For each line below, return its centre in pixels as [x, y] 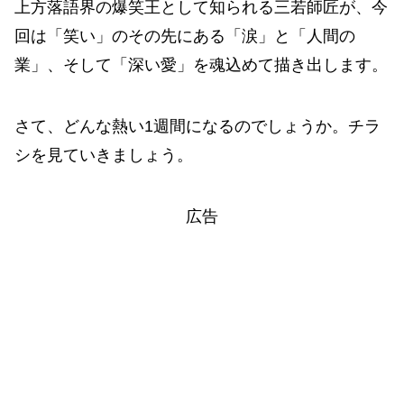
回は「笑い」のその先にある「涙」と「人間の [185, 36]
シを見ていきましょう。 [104, 155]
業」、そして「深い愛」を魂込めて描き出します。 [201, 64]
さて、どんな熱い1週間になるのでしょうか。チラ [197, 126]
